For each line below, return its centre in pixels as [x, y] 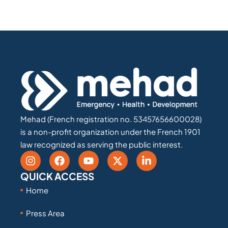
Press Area [46, 213]
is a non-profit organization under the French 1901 [110, 131]
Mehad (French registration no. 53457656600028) [111, 119]
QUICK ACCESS [57, 176]
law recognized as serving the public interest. [102, 144]
